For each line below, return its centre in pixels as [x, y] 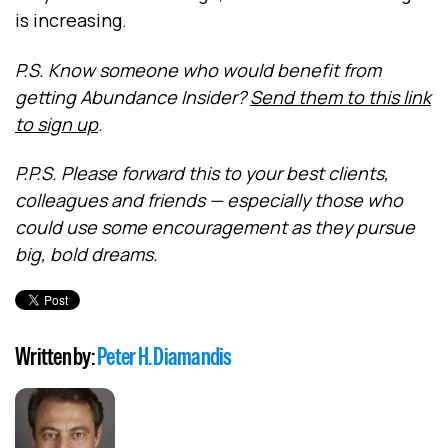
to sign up [56, 123]
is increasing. [71, 20]
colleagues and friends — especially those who [209, 199]
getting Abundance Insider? [132, 96]
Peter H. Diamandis [164, 357]
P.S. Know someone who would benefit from [198, 69]
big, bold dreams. [86, 253]
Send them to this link [340, 96]
